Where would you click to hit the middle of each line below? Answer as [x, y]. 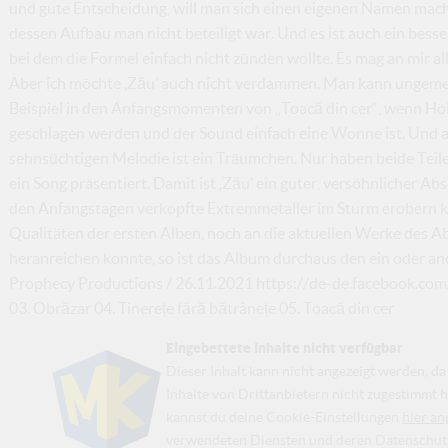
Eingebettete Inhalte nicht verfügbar [284, 347]
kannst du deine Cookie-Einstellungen [283, 416]
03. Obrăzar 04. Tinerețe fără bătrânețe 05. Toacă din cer [201, 307]
